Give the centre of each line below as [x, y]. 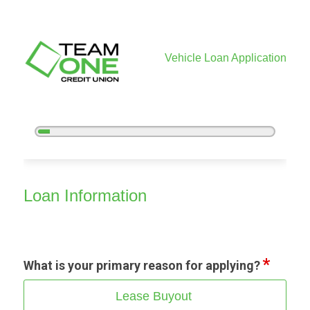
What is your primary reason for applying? [142, 265]
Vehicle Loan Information [91, 185]
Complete [62, 144]
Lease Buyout [154, 296]
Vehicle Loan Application [226, 57]
